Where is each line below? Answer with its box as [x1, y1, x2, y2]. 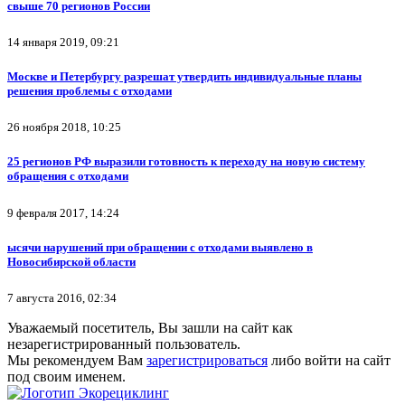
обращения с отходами [7, 169, 128, 184]
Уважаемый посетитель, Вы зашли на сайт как [7, 319, 293, 335]
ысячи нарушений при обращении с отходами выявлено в [7, 240, 313, 254]
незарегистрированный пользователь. [7, 335, 240, 352]
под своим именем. [7, 368, 126, 384]
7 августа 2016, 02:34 [7, 290, 117, 305]
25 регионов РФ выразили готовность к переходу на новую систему [7, 155, 365, 169]
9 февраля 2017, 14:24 [7, 205, 119, 220]
